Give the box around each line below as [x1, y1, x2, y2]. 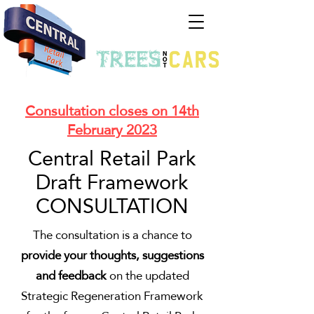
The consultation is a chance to [32, 224, 192, 246]
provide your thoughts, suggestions [20, 245, 204, 266]
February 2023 [67, 116, 157, 143]
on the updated [109, 265, 189, 287]
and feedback [35, 265, 109, 287]
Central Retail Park [28, 139, 196, 177]
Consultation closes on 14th [25, 97, 199, 124]
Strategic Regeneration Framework [21, 285, 203, 307]
